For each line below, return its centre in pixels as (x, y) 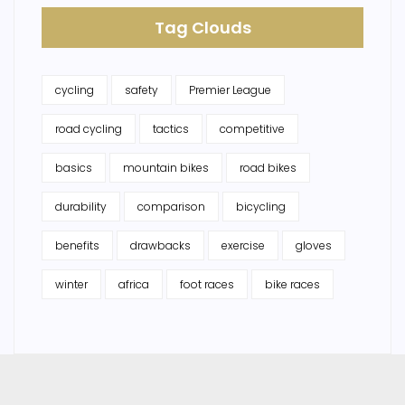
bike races (292, 285)
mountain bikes (166, 168)
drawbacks (160, 246)
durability (81, 207)
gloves (314, 246)
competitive (252, 129)
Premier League (230, 90)
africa (134, 285)
